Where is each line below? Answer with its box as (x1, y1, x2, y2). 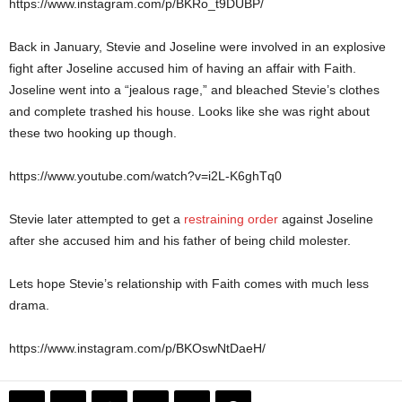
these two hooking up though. (9, 126, 177, 141)
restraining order (184, 212, 278, 227)
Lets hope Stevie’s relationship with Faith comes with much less (9, 276, 369, 292)
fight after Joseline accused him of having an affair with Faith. (9, 61, 356, 76)
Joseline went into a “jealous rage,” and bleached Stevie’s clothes (9, 83, 380, 98)
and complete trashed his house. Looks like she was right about (9, 104, 370, 119)
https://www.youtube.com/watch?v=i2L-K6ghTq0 (9, 169, 282, 184)
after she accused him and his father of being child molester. (9, 233, 351, 249)
